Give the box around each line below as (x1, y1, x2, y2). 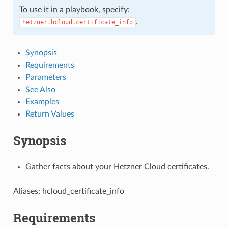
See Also (25, 85, 55, 94)
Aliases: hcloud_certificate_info (13, 187, 124, 195)
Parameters (25, 73, 66, 81)
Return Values (25, 109, 74, 118)
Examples (25, 97, 59, 106)
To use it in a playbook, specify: (19, 5, 130, 14)
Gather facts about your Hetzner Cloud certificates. (25, 162, 209, 171)
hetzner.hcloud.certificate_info (22, 18, 133, 26)
